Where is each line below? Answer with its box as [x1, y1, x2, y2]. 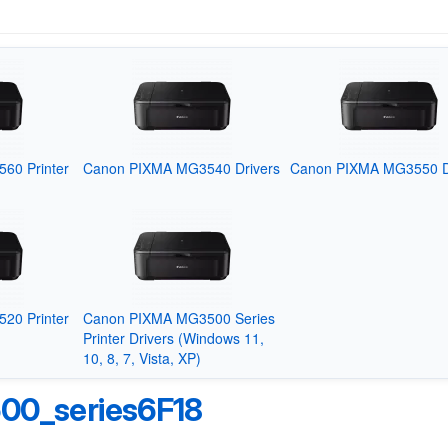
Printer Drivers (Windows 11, [82, 327, 264, 348]
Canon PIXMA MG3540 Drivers [82, 157, 280, 178]
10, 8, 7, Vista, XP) [82, 347, 201, 368]
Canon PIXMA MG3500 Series [82, 307, 275, 328]
